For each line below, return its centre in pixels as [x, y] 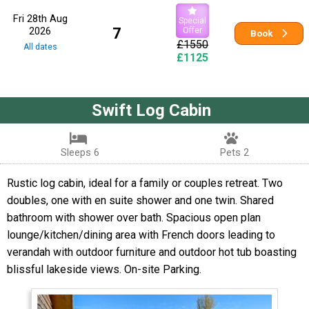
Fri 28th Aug [40, 18]
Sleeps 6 [80, 152]
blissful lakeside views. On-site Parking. [104, 269]
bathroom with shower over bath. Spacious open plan [134, 217]
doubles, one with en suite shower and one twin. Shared [140, 200]
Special [193, 20]
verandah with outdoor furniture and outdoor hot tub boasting [152, 252]
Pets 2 [234, 152]
